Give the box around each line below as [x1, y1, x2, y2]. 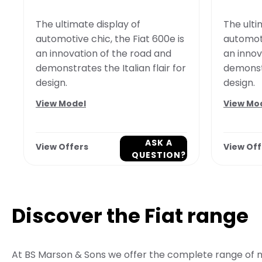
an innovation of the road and [36, 46, 171, 60]
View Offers [36, 140, 88, 153]
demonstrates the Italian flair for [36, 61, 186, 75]
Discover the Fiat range [12, 201, 249, 230]
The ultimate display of [36, 17, 140, 31]
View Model [36, 97, 86, 109]
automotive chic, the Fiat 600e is [36, 32, 184, 46]
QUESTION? [131, 149, 186, 161]
